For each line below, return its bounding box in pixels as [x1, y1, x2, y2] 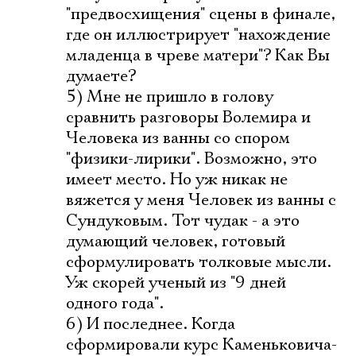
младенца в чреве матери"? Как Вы [66, 45, 330, 66]
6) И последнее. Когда [66, 314, 235, 335]
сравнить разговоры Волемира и [66, 107, 311, 128]
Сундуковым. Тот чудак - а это [66, 211, 300, 231]
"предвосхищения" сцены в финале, [66, 4, 335, 25]
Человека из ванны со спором [66, 128, 290, 149]
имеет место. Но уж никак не [66, 169, 288, 190]
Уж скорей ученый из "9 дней [66, 273, 286, 293]
